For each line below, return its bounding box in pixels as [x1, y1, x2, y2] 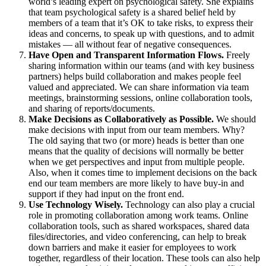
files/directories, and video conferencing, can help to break [28, 231, 246, 242]
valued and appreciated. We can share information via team [28, 81, 249, 92]
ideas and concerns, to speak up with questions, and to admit [28, 28, 254, 39]
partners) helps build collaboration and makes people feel [28, 71, 241, 81]
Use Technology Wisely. [28, 199, 125, 210]
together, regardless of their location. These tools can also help [28, 252, 260, 263]
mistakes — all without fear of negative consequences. [28, 39, 232, 49]
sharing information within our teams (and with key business [28, 60, 254, 71]
